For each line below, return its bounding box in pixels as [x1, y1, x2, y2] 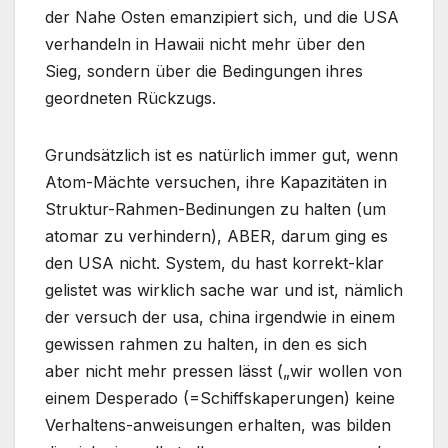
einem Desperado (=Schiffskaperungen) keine [45, 388, 395, 409]
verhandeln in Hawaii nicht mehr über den [45, 34, 365, 55]
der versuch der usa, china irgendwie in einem [45, 307, 395, 328]
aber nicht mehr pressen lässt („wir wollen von [45, 361, 402, 382]
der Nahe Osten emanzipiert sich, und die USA [45, 7, 399, 28]
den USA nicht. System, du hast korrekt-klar [45, 253, 384, 274]
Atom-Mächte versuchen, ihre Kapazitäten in [45, 172, 387, 193]
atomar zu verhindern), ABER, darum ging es [45, 226, 388, 247]
